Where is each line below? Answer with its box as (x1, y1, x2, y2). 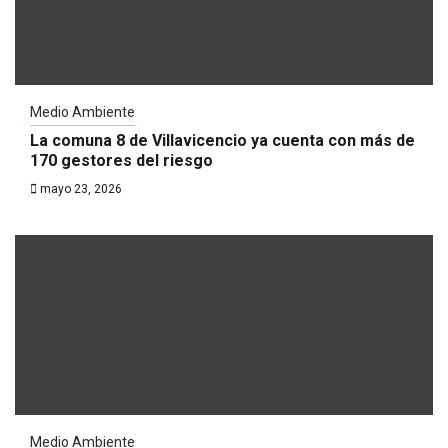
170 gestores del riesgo (30, 151, 213, 170)
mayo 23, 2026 (37, 182, 122, 196)
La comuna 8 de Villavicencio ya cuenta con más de (30, 131, 415, 150)
